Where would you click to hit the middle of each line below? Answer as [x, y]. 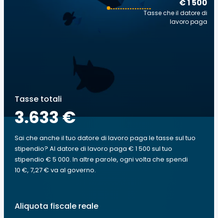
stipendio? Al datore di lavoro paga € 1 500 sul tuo [93, 149]
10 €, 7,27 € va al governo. [55, 170]
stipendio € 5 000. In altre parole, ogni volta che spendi [101, 159]
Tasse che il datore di [175, 13]
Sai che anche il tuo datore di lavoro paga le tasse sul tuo [105, 138]
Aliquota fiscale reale [56, 206]
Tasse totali [38, 99]
